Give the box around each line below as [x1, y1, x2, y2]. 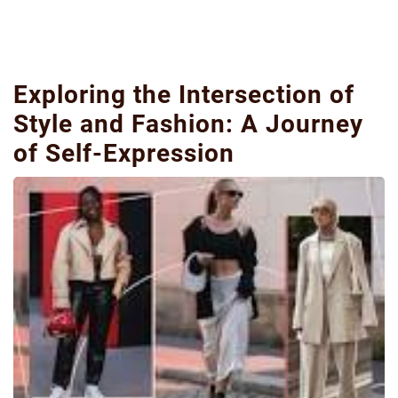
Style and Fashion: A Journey [13, 109, 363, 139]
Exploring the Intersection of [13, 80, 354, 109]
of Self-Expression [13, 139, 235, 168]
